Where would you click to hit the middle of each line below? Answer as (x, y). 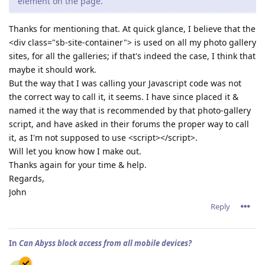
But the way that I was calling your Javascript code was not (125, 83)
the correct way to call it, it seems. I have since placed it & (124, 96)
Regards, (27, 178)
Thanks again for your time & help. (78, 164)
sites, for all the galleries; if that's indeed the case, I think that (132, 56)
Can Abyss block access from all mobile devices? (105, 243)
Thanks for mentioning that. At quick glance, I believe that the (132, 28)
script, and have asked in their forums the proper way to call (129, 124)
